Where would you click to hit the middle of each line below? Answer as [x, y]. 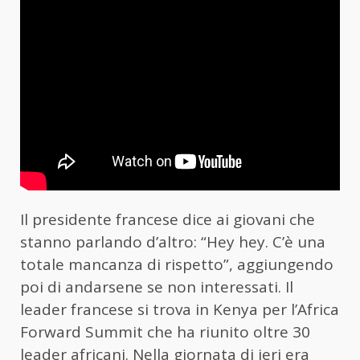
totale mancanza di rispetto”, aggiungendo [177, 265]
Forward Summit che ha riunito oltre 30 [165, 332]
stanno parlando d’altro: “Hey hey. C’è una [173, 242]
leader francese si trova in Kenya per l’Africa [180, 310]
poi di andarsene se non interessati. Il [157, 287]
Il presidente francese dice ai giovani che [168, 220]
